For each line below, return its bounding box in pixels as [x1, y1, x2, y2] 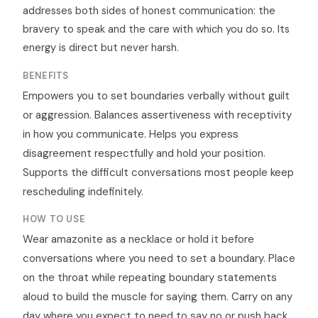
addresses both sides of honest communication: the [23, 4, 275, 18]
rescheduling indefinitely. [23, 185, 143, 199]
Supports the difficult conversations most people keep [23, 165, 294, 180]
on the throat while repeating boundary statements [23, 270, 277, 285]
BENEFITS [23, 70, 70, 82]
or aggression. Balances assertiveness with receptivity [23, 108, 292, 123]
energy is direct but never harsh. [23, 40, 179, 55]
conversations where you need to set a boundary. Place [23, 251, 295, 266]
